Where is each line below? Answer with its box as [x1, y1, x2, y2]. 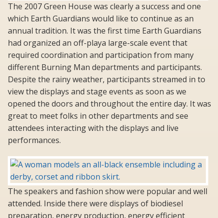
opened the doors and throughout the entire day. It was [8, 98, 211, 109]
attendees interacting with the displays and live [8, 123, 179, 134]
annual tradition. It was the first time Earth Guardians [8, 25, 201, 36]
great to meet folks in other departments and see [8, 110, 188, 122]
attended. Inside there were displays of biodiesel [8, 198, 183, 209]
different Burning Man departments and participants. [8, 62, 202, 73]
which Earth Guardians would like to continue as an [8, 13, 194, 24]
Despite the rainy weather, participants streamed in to [8, 74, 205, 85]
